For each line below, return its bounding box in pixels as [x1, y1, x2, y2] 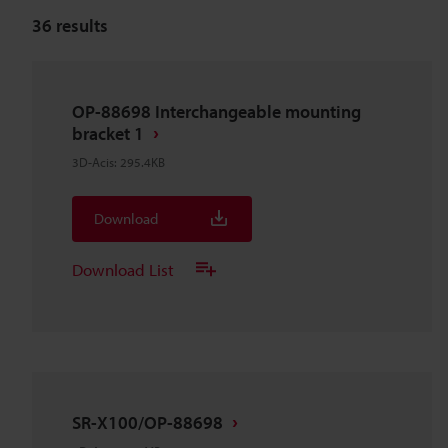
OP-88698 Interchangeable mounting [72, 100, 361, 123]
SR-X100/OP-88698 [72, 411, 223, 434]
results [52, 14, 108, 37]
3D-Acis [72, 154, 114, 170]
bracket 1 [72, 122, 144, 145]
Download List [72, 258, 174, 280]
